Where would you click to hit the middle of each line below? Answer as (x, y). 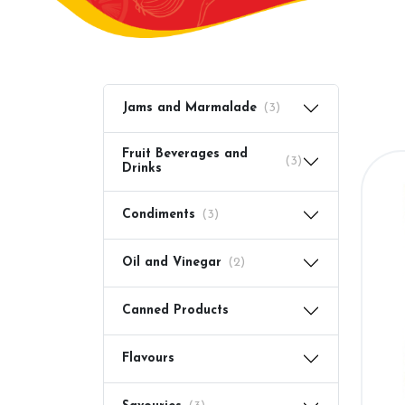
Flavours (148, 358)
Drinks (142, 168)
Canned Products (175, 310)
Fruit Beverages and (185, 154)
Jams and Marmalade (189, 108)
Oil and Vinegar (172, 262)
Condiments (159, 214)
